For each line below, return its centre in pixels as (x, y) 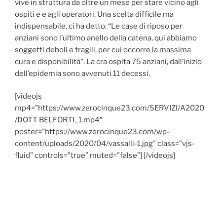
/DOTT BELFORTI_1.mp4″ (58, 120)
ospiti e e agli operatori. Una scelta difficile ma (94, 14)
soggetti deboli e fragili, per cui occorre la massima (103, 50)
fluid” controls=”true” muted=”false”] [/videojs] (95, 156)
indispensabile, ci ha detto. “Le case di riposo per (99, 26)
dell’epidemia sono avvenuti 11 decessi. (82, 73)
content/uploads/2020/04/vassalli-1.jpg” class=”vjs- (105, 144)
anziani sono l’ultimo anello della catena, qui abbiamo (106, 38)
